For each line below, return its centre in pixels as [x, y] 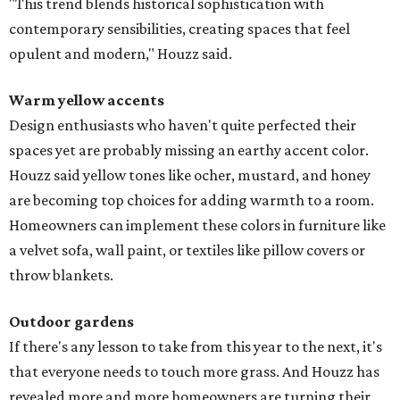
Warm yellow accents [87, 100]
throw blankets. [61, 275]
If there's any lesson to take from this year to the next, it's [196, 347]
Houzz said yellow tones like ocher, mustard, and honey [190, 175]
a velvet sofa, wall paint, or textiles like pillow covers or [187, 250]
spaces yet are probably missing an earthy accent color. [189, 150]
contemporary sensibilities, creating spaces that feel [179, 29]
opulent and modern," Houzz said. [121, 54]
